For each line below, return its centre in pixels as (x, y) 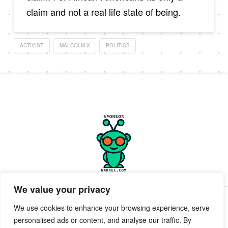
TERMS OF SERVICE (126, 200)
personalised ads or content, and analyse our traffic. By (103, 220)
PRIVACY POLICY (58, 200)
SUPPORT (183, 200)
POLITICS (118, 45)
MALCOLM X (75, 45)
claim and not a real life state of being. (103, 12)
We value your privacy (62, 189)
